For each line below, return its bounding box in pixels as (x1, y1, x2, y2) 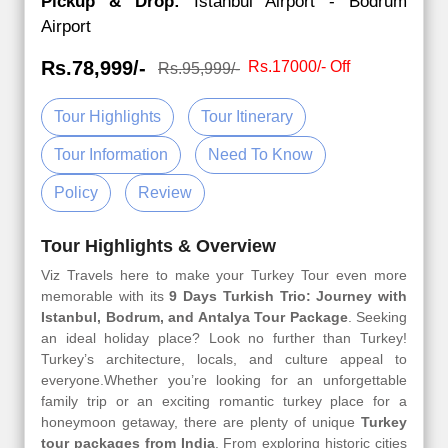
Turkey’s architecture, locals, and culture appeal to (41, 351, 407, 368)
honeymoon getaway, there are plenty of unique (41, 414, 361, 431)
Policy (54, 184, 98, 202)
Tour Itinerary (201, 108, 293, 126)
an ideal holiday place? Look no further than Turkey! (41, 330, 407, 347)
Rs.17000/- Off (248, 58, 350, 76)
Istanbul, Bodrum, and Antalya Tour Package (41, 309, 348, 326)
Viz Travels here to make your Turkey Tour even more (41, 267, 407, 284)
